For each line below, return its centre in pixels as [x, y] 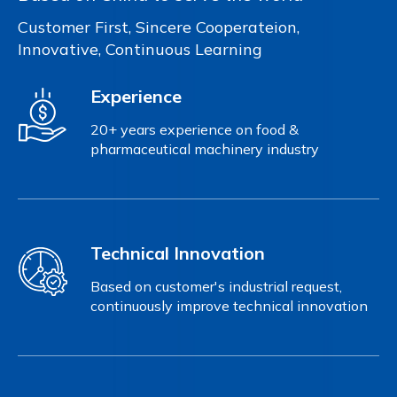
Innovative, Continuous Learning [140, 50]
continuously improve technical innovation [229, 306]
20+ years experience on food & [194, 130]
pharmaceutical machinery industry [204, 149]
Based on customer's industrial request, [216, 287]
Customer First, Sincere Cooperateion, [159, 27]
